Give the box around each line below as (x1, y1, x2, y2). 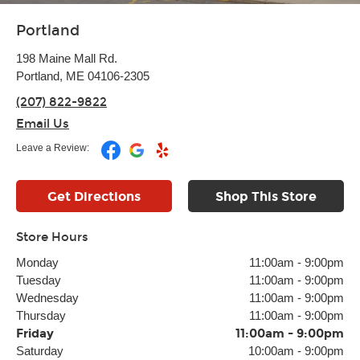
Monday (16, 256, 59, 269)
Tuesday (16, 273, 61, 287)
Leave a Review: (16, 142, 89, 153)
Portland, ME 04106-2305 (16, 69, 149, 83)
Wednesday (16, 291, 79, 305)
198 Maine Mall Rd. (16, 51, 117, 65)
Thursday (16, 309, 66, 322)
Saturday (16, 344, 63, 358)
